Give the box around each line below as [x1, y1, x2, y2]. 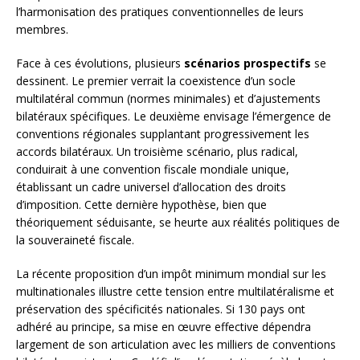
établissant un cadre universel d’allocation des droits [16, 178, 286, 194]
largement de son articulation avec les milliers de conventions [16, 336, 336, 352]
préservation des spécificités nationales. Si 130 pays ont [16, 301, 305, 317]
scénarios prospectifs [184, 55, 311, 71]
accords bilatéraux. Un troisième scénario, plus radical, [16, 143, 298, 159]
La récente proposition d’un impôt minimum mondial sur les [16, 265, 326, 281]
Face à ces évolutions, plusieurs [16, 55, 184, 71]
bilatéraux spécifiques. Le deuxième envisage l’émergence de [16, 108, 331, 124]
